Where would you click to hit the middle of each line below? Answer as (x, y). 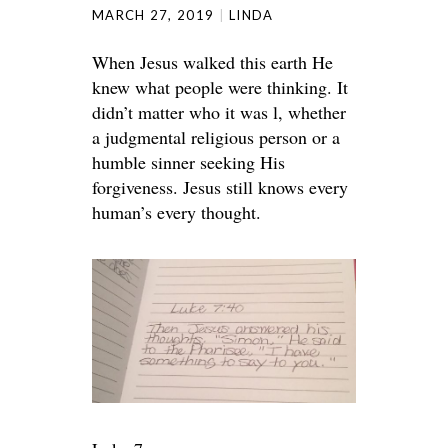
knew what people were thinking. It (220, 87)
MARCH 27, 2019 (153, 15)
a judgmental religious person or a (216, 137)
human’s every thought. (176, 212)
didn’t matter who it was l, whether (219, 112)
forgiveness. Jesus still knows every (220, 187)
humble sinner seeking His (188, 162)
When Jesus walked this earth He (212, 62)
